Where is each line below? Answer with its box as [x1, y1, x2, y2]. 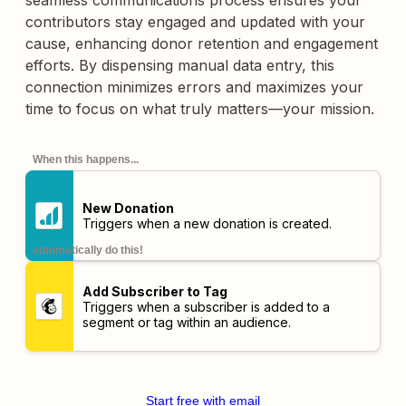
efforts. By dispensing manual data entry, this [25, 56, 334, 74]
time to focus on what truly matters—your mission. [25, 100, 374, 118]
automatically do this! [33, 244, 143, 256]
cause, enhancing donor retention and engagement [25, 34, 378, 53]
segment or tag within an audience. [82, 314, 291, 330]
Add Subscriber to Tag [82, 283, 227, 299]
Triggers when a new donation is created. [82, 216, 332, 231]
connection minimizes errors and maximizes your [25, 78, 363, 96]
